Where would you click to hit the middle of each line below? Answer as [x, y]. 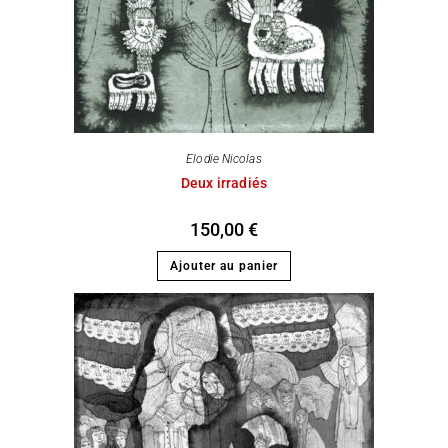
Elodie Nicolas [224, 158]
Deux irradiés [224, 182]
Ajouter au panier [224, 265]
